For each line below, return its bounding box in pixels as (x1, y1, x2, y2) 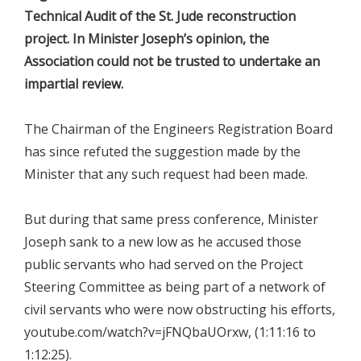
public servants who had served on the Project (24, 255, 303, 274)
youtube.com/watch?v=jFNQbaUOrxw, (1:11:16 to (24, 323, 316, 342)
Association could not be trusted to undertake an (24, 52, 320, 71)
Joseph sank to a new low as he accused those (24, 233, 301, 251)
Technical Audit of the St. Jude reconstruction (24, 7, 296, 26)
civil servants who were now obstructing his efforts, (24, 301, 335, 319)
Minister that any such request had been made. (24, 165, 308, 184)
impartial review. (24, 75, 123, 93)
